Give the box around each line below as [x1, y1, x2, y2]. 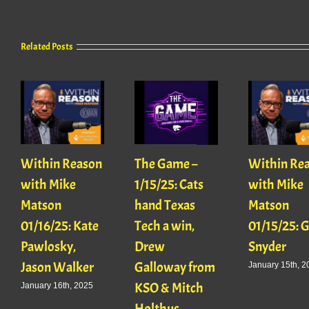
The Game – [134, 154, 198, 172]
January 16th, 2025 [21, 281, 93, 291]
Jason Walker [21, 258, 94, 276]
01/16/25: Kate [21, 217, 99, 235]
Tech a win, [134, 217, 195, 235]
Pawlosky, [21, 237, 76, 255]
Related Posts [21, 40, 73, 52]
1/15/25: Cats [134, 175, 203, 193]
